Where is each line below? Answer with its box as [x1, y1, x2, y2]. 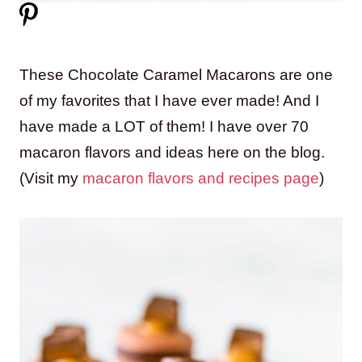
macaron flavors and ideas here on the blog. [19, 143, 325, 161]
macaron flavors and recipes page [82, 169, 319, 187]
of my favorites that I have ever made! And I [19, 91, 319, 109]
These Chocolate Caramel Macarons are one [19, 65, 333, 83]
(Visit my [19, 169, 82, 187]
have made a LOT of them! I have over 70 [19, 117, 309, 135]
